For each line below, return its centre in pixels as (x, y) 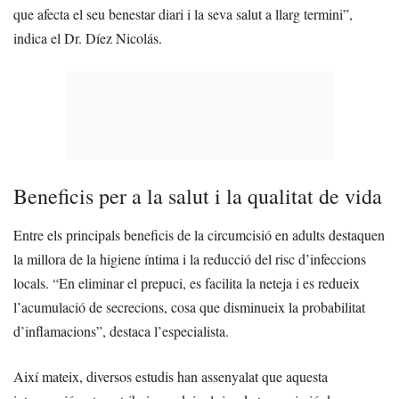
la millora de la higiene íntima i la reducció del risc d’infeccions (190, 259)
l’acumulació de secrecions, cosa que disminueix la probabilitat (189, 307)
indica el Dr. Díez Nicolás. (88, 38)
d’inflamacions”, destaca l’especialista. (121, 331)
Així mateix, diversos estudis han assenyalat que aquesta (171, 377)
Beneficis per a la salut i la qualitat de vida (198, 196)
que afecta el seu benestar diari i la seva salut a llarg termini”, (183, 14)
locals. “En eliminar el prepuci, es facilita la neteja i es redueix (187, 283)
